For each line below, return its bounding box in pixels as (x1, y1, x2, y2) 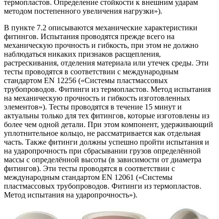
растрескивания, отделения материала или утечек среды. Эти (4, 59, 209, 67)
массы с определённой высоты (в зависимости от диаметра (4, 155, 201, 164)
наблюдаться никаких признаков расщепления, (4, 50, 161, 59)
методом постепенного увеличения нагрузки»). (4, 7, 162, 16)
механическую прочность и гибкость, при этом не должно (4, 41, 198, 50)
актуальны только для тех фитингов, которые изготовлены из (4, 111, 209, 120)
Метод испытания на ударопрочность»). (4, 191, 137, 199)
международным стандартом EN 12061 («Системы (4, 173, 173, 182)
